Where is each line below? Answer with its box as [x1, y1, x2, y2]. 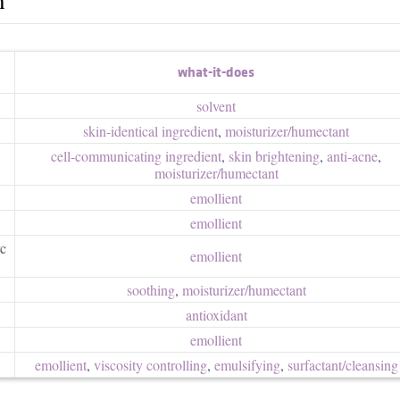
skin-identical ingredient [83, 121, 218, 140]
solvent [196, 96, 236, 115]
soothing [126, 279, 175, 299]
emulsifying [213, 354, 280, 374]
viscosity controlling [93, 354, 207, 374]
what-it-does [178, 61, 254, 81]
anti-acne [327, 146, 378, 165]
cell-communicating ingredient [51, 146, 221, 165]
